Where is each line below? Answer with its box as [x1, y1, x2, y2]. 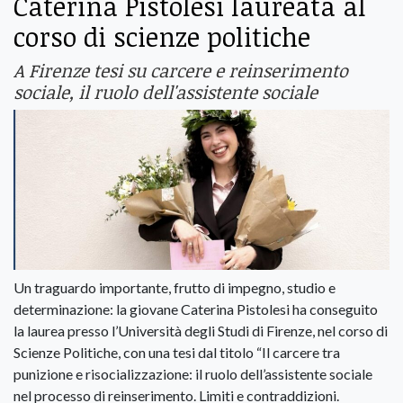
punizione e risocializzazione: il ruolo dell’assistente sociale [13, 364, 372, 382]
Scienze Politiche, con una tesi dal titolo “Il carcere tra [13, 343, 340, 361]
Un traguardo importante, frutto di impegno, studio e [13, 278, 336, 296]
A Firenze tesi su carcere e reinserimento [13, 58, 348, 84]
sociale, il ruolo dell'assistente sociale [13, 79, 318, 105]
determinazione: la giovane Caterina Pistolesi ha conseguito [13, 300, 378, 318]
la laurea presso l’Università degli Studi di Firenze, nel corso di [13, 321, 388, 339]
